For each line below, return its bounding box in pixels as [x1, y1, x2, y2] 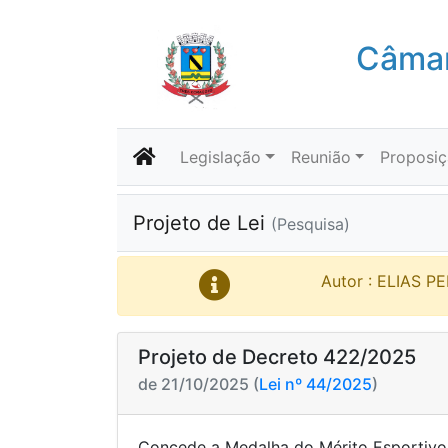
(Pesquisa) [271, 214, 350, 234]
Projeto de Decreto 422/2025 [138, 345, 416, 369]
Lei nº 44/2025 [259, 374, 372, 394]
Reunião [290, 147, 351, 167]
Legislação [180, 147, 261, 167]
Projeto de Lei [133, 211, 271, 235]
